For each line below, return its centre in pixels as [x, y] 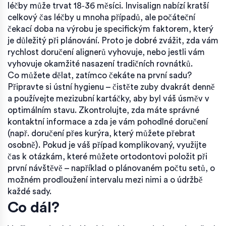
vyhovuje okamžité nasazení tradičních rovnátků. [100, 64]
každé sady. [30, 191]
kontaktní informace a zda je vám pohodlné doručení [108, 122]
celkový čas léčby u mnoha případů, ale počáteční [101, 17]
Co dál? [34, 208]
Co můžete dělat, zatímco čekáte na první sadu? [100, 75]
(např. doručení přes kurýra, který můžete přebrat [101, 133]
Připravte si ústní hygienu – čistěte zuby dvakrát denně [111, 87]
